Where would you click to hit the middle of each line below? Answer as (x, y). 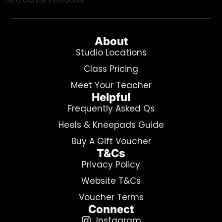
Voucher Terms (111, 197)
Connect (111, 209)
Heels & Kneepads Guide (111, 125)
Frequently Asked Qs (111, 108)
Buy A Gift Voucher (111, 141)
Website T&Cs (111, 181)
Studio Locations (111, 52)
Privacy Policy (111, 164)
